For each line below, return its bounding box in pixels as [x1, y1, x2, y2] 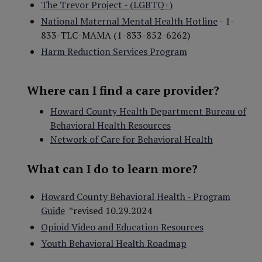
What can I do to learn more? [26, 161, 198, 177]
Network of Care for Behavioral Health [50, 133, 213, 146]
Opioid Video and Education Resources [40, 220, 204, 233]
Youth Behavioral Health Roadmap [40, 237, 187, 250]
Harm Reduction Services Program [40, 45, 187, 58]
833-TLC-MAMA [40, 29, 111, 42]
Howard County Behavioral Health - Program [40, 190, 230, 203]
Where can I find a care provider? [26, 82, 219, 98]
